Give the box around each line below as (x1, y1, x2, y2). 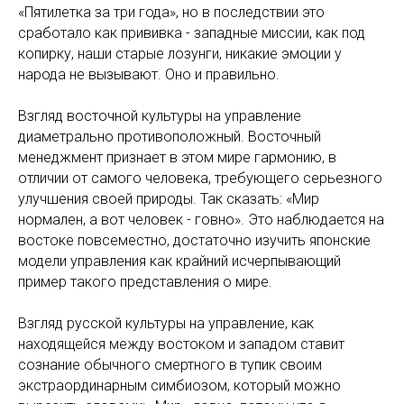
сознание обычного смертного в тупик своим (18, 356, 322, 373)
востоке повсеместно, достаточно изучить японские (18, 232, 371, 249)
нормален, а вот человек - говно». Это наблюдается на (18, 211, 384, 228)
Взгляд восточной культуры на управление (18, 107, 301, 124)
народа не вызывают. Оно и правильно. (18, 66, 280, 83)
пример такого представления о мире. (18, 273, 272, 290)
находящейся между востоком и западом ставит (18, 335, 344, 353)
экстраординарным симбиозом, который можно (18, 377, 341, 394)
